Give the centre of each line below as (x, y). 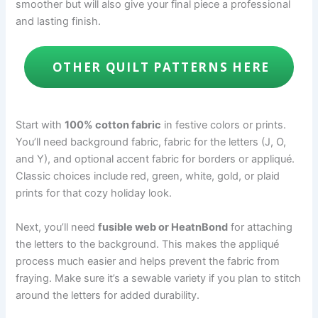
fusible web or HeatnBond (163, 227)
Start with (40, 125)
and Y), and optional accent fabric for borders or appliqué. (155, 159)
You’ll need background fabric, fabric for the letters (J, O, (151, 142)
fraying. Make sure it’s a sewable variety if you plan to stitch (159, 278)
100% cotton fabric (113, 125)
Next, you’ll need (57, 227)
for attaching (261, 227)
